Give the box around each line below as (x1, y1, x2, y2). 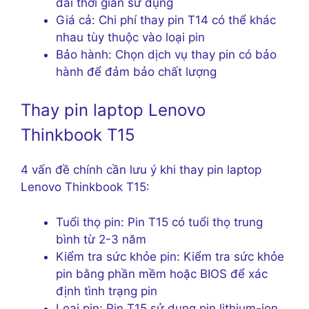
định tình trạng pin (56, 283, 157, 298)
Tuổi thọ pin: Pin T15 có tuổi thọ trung (56, 215, 263, 229)
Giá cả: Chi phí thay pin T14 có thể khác (56, 12, 276, 27)
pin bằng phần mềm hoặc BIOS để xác (56, 266, 268, 281)
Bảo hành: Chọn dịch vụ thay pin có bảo (56, 47, 277, 61)
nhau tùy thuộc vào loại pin (56, 30, 205, 44)
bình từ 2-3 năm (56, 232, 146, 246)
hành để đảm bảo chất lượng (56, 64, 217, 79)
